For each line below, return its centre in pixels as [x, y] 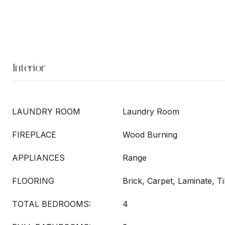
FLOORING [33, 181]
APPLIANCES [38, 158]
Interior [29, 68]
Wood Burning [150, 135]
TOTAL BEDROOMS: [51, 204]
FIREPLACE [34, 135]
